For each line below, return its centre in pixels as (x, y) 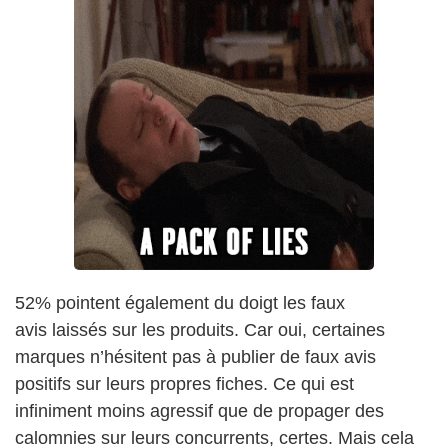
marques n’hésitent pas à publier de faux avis (195, 356)
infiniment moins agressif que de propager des (199, 410)
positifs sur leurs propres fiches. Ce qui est (184, 383)
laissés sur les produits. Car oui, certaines (218, 329)
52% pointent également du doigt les (160, 302)
